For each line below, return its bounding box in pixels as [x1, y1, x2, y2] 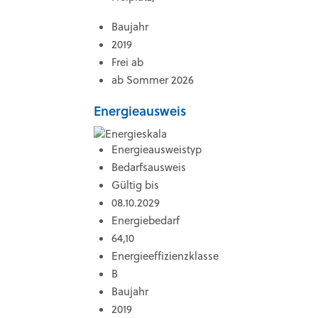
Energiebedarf [111, 213, 180, 228]
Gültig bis [111, 177, 159, 192]
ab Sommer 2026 [111, 72, 194, 87]
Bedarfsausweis [111, 160, 186, 175]
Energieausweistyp [111, 142, 202, 157]
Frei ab [111, 55, 143, 70]
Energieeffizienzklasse [111, 248, 219, 263]
